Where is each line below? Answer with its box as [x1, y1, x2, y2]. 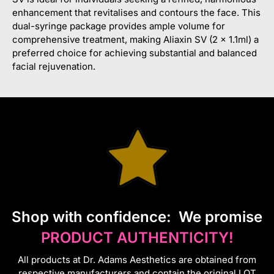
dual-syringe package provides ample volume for [12, 20, 225, 32]
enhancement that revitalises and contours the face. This [12, 6, 261, 18]
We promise [175, 207, 262, 226]
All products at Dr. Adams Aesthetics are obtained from [18, 253, 256, 265]
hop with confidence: [21, 207, 175, 226]
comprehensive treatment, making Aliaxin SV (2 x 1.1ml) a [12, 33, 259, 45]
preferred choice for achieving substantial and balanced [12, 46, 257, 59]
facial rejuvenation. [12, 60, 95, 72]
